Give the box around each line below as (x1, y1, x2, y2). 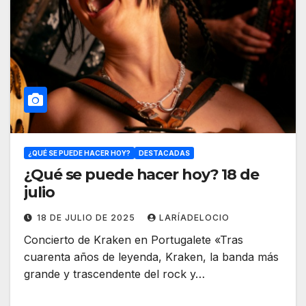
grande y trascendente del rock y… (24, 267, 205, 281)
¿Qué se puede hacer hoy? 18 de (24, 165, 259, 184)
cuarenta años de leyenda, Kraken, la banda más (24, 250, 279, 264)
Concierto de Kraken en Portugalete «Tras (24, 233, 243, 247)
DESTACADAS (139, 149, 190, 158)
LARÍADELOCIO (159, 212, 229, 223)
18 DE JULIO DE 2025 (37, 212, 138, 223)
